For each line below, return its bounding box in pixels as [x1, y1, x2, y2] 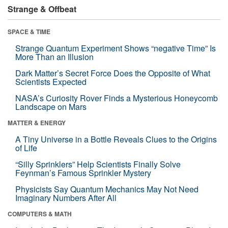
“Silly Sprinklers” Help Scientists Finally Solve [15, 158, 181, 170]
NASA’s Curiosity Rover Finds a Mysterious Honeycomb [15, 92, 218, 104]
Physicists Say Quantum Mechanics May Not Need [15, 183, 198, 195]
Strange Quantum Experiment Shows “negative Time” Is [15, 42, 216, 54]
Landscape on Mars [15, 100, 87, 112]
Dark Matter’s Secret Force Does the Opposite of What [15, 67, 210, 79]
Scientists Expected [15, 75, 87, 88]
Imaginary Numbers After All [15, 191, 117, 204]
